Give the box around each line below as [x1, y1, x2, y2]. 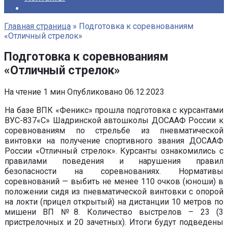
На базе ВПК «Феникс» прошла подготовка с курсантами [5, 105, 223, 116]
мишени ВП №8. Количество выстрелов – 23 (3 [5, 207, 223, 217]
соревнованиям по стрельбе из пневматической [5, 126, 223, 136]
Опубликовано [67, 87, 123, 97]
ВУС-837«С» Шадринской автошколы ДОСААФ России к [5, 116, 223, 126]
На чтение [4, 87, 41, 97]
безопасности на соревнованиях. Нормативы [5, 166, 223, 177]
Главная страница [4, 21, 71, 31]
